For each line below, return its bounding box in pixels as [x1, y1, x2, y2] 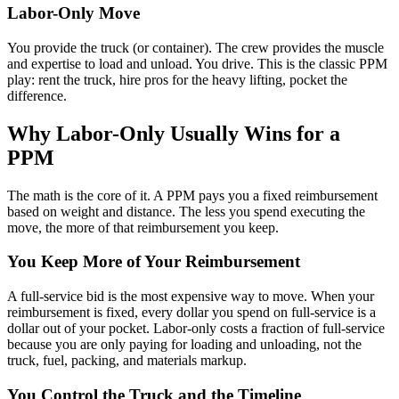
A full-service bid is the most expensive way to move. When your [7, 289, 374, 305]
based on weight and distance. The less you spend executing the [7, 203, 365, 219]
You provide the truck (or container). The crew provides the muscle [7, 39, 384, 55]
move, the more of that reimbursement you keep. [7, 219, 279, 235]
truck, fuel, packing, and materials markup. [7, 353, 247, 369]
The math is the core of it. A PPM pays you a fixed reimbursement [7, 187, 378, 203]
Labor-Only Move [7, 4, 140, 23]
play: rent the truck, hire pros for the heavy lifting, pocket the [7, 71, 347, 87]
